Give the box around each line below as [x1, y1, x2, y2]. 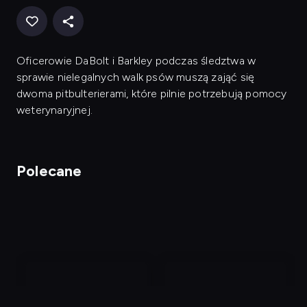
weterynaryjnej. [16, 103, 93, 116]
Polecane [16, 162, 82, 180]
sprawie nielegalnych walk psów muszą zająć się [16, 71, 255, 84]
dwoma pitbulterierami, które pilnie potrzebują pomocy [16, 87, 287, 100]
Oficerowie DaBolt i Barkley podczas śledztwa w [16, 54, 256, 67]
